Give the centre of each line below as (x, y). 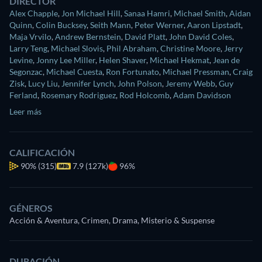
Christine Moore (190, 49)
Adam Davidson (202, 95)
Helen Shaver (123, 60)
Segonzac (26, 72)
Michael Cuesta (74, 72)
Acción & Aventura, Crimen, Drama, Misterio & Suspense (112, 220)
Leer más (25, 112)
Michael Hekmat (180, 60)
